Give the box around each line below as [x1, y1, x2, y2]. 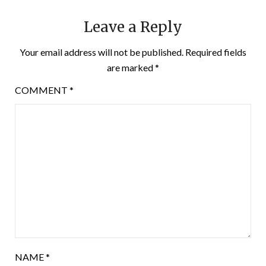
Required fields [185, 46, 246, 58]
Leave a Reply [84, 17, 182, 36]
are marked [107, 61, 155, 73]
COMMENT [15, 84, 69, 96]
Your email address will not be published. [20, 46, 183, 58]
